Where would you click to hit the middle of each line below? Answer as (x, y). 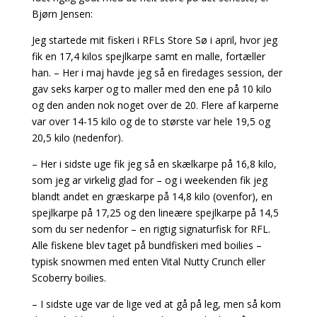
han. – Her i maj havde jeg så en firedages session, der (157, 73)
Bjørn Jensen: (62, 14)
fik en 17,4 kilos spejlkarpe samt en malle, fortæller (148, 56)
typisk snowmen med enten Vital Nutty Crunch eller (148, 261)
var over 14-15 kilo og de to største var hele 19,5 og (151, 121)
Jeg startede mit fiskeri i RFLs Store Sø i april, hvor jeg (154, 40)
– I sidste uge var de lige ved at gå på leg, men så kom (156, 304)
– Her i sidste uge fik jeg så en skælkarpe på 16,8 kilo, (154, 164)
